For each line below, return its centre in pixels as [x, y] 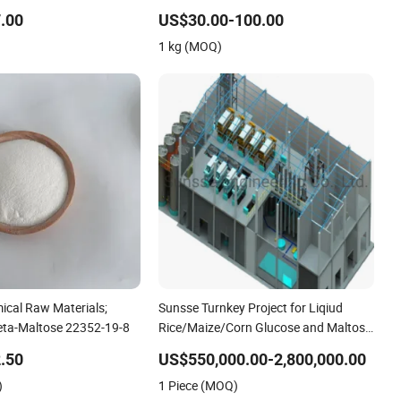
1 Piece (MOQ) [199, 385]
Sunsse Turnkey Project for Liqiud [251, 307]
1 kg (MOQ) [191, 46]
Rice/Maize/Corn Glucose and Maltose [265, 327]
